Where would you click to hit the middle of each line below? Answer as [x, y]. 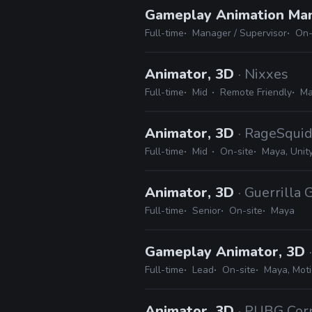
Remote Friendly [256, 92]
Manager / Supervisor [240, 33]
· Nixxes [263, 74]
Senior [206, 211]
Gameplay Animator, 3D [227, 252]
